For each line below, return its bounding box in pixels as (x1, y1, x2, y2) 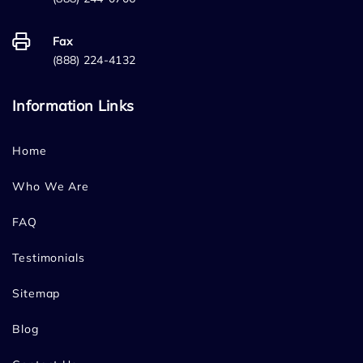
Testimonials (12, 250, 85, 266)
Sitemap (12, 286, 61, 301)
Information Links (12, 96, 135, 116)
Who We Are (12, 179, 89, 194)
